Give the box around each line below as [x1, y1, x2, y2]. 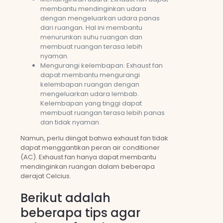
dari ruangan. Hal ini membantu [40, 23, 142, 33]
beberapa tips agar [20, 204, 140, 221]
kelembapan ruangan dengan [40, 80, 139, 90]
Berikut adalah [20, 189, 111, 206]
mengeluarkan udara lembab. [40, 89, 139, 99]
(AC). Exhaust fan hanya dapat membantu [20, 152, 156, 162]
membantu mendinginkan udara [40, 4, 146, 14]
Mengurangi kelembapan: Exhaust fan [40, 61, 163, 71]
